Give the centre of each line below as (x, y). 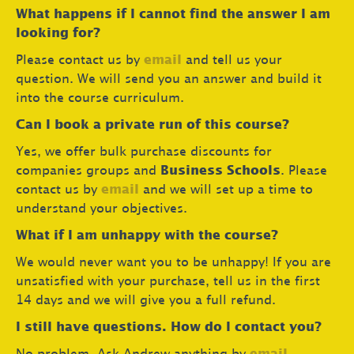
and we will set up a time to (228, 190)
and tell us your (234, 60)
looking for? (58, 34)
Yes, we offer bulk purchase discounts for (144, 152)
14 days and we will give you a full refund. (146, 301)
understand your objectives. (102, 209)
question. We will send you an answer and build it (169, 79)
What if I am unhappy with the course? (147, 236)
